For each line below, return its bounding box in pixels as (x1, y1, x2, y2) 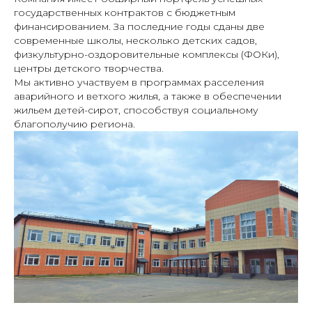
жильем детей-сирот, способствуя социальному (14, 103, 258, 116)
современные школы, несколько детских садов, (14, 33, 257, 47)
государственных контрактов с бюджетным (14, 6, 235, 19)
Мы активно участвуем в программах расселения (14, 75, 264, 88)
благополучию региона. (14, 117, 135, 130)
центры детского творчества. (14, 61, 164, 75)
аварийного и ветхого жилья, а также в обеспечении (14, 89, 281, 102)
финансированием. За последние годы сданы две (14, 19, 265, 33)
